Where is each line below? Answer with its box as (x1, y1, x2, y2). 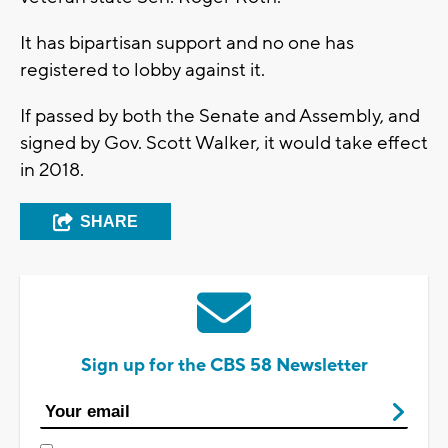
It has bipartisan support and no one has (20, 31, 354, 56)
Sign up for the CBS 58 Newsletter (80, 354, 368, 378)
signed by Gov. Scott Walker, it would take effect (20, 131, 428, 156)
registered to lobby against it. (20, 58, 265, 83)
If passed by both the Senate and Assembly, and (20, 104, 420, 129)
